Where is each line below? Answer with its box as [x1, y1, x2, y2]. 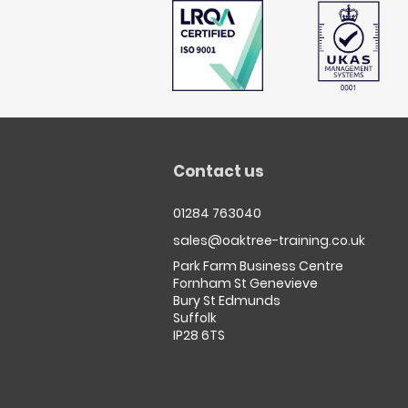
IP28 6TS [173, 326, 225, 345]
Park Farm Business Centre [173, 257, 343, 276]
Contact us [173, 160, 264, 183]
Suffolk [173, 309, 217, 328]
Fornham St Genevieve [173, 274, 318, 293]
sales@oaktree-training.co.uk [173, 231, 365, 250]
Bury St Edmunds [173, 291, 280, 311]
